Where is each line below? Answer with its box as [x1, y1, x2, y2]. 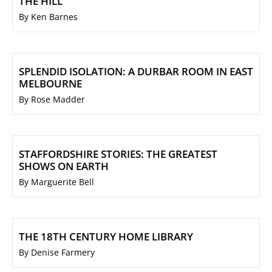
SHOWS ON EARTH [19, 159, 109, 174]
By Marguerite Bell [19, 176, 94, 188]
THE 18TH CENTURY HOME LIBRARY [19, 229, 193, 244]
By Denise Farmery [19, 246, 95, 259]
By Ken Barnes [19, 11, 78, 23]
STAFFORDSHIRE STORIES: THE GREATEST [19, 147, 217, 161]
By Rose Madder [19, 93, 85, 106]
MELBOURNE [19, 76, 82, 91]
